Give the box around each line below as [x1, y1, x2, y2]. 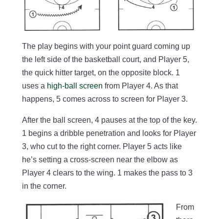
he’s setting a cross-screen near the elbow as [22, 155, 178, 164]
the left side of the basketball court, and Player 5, [22, 55, 189, 64]
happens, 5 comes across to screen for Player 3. [22, 95, 188, 104]
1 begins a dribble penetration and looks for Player [22, 129, 196, 138]
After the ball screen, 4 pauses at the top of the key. [22, 116, 197, 125]
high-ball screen [46, 82, 103, 90]
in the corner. [22, 182, 66, 191]
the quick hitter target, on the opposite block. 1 [22, 68, 180, 77]
